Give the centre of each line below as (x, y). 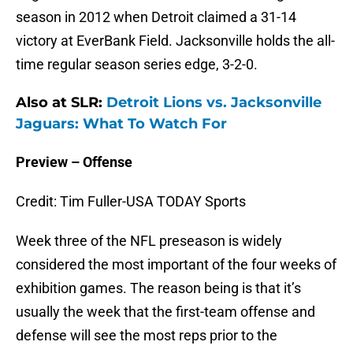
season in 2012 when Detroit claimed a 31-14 (156, 17)
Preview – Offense (74, 162)
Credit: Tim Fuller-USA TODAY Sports (131, 202)
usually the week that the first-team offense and (165, 312)
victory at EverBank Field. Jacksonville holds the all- (175, 41)
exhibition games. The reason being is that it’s (158, 288)
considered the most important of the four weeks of (176, 265)
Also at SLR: (61, 103)
